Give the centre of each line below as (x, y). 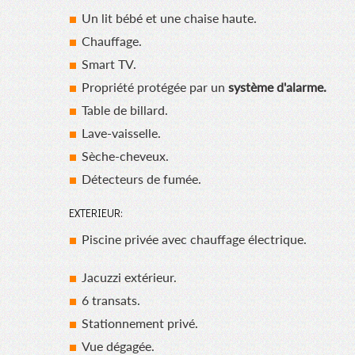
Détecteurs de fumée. (142, 179)
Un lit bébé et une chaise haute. (170, 18)
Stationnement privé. (140, 323)
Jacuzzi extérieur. (130, 277)
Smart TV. (109, 64)
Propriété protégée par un (155, 87)
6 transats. (111, 300)
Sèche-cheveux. (126, 156)
